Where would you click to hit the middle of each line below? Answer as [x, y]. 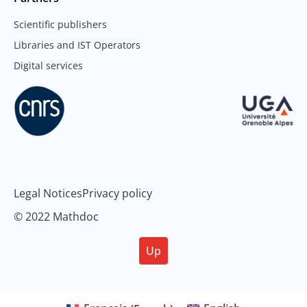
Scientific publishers [60, 24]
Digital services [48, 65]
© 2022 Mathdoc [56, 216]
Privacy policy [117, 193]
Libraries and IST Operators [77, 45]
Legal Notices [48, 193]
